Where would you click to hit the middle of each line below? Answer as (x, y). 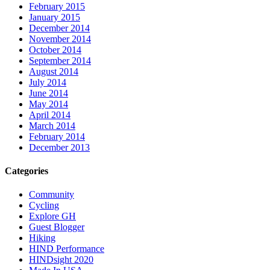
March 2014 (52, 125)
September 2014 (60, 60)
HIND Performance (67, 249)
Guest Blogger (57, 227)
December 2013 (59, 147)
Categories (27, 171)
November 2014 (60, 39)
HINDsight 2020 (61, 260)
